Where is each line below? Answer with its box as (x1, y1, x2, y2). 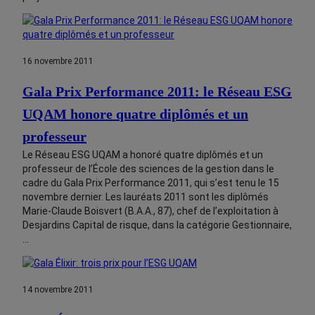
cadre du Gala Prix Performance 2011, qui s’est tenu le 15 (22, 177, 279, 189)
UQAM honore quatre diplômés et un (22, 106, 248, 122)
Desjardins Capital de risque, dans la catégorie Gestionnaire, (22, 219, 292, 231)
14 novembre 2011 (22, 285, 94, 295)
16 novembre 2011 (22, 56, 94, 67)
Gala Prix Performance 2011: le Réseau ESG (22, 84, 292, 100)
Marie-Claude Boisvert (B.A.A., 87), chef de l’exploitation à (22, 205, 278, 217)
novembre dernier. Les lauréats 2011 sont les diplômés (22, 191, 269, 203)
